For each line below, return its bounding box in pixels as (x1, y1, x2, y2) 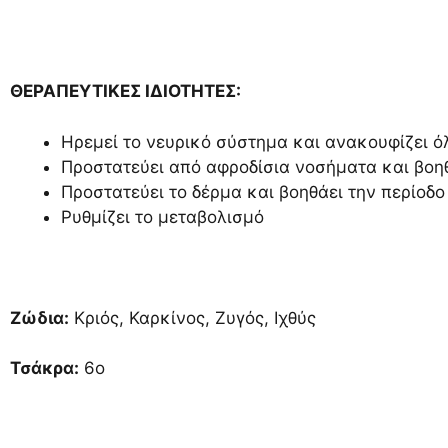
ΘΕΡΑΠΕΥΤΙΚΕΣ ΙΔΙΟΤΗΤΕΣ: (10, 81, 241, 101)
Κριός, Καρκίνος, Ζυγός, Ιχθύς (69, 307, 316, 328)
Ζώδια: (10, 307, 69, 328)
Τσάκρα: (10, 358, 79, 378)
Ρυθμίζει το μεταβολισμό (61, 206, 264, 227)
